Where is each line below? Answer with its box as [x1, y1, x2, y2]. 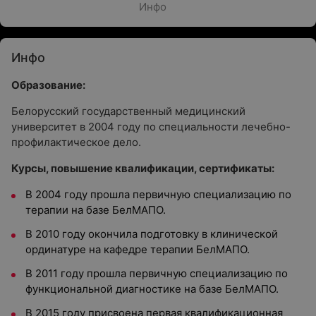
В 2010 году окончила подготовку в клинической [25, 227, 278, 241]
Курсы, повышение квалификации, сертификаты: [11, 162, 274, 175]
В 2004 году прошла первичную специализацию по [25, 188, 291, 201]
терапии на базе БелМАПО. [25, 203, 166, 217]
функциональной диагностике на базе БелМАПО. [25, 282, 279, 296]
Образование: [11, 78, 85, 92]
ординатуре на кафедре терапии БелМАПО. [25, 243, 253, 256]
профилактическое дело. [11, 135, 141, 149]
